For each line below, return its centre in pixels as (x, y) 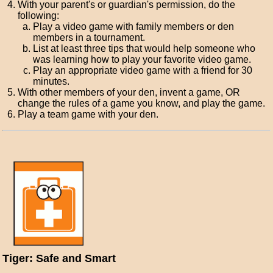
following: (39, 16)
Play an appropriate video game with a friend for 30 (143, 70)
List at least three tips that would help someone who (144, 48)
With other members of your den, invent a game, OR (129, 92)
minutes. (51, 81)
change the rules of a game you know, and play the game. (142, 103)
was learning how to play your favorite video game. (142, 59)
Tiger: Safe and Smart (59, 258)
